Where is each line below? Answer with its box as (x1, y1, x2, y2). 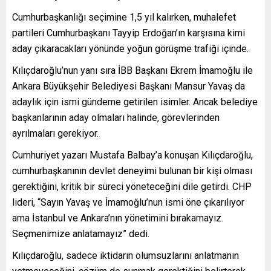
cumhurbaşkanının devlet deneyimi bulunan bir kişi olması (12, 165, 252, 177)
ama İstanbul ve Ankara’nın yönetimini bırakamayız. (12, 212, 223, 224)
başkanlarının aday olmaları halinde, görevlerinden (12, 111, 220, 123)
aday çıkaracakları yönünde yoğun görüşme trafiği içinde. (12, 42, 249, 54)
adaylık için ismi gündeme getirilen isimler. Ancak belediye (12, 96, 258, 108)
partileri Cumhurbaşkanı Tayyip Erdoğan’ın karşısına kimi (12, 27, 245, 39)
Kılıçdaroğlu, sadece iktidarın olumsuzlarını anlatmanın (12, 249, 239, 261)
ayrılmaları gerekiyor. (12, 127, 99, 139)
